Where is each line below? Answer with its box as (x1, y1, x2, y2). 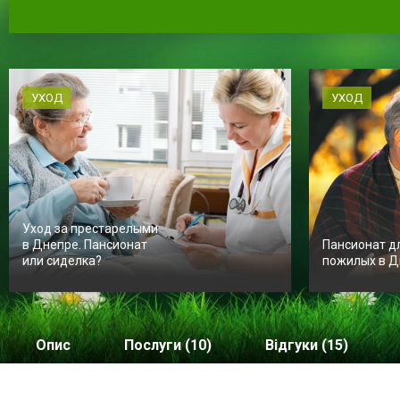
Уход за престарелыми (22, 221, 158, 237)
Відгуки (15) (265, 336, 348, 354)
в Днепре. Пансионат (22, 237, 147, 253)
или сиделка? (22, 254, 102, 269)
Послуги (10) (124, 336, 212, 354)
